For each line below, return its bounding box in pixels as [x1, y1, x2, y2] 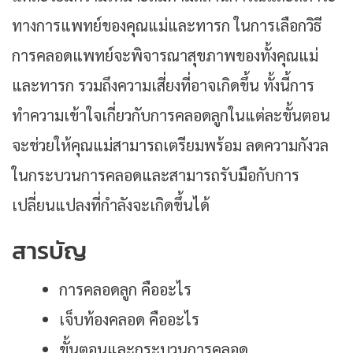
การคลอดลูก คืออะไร [59, 278, 195, 299]
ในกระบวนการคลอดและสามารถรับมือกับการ [12, 164, 299, 185]
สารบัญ [12, 232, 87, 269]
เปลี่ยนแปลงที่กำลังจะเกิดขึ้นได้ [12, 194, 210, 215]
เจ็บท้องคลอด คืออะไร [59, 308, 203, 329]
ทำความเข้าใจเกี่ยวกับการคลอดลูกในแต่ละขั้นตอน [12, 104, 330, 125]
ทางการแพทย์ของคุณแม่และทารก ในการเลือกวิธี [12, 14, 321, 35]
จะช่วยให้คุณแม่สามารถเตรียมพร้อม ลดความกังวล [12, 134, 329, 155]
